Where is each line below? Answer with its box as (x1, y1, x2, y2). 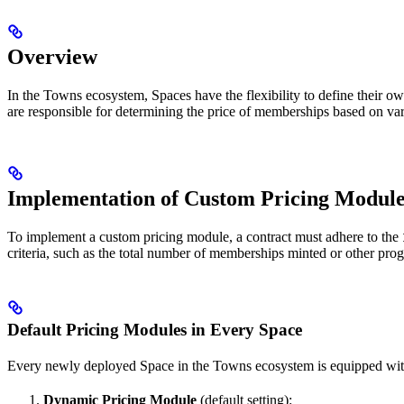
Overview (7, 45, 97, 69)
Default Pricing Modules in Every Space (7, 320, 302, 340)
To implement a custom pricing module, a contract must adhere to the (7, 229, 402, 245)
